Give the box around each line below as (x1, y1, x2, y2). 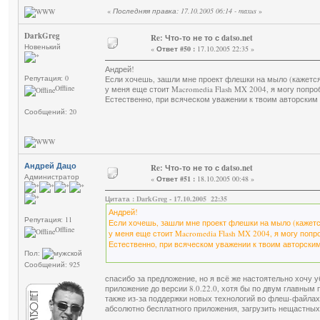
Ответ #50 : (156, 44, 195, 54)
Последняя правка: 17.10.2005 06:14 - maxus (113, 6, 256, 16)
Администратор (24, 171, 79, 182)
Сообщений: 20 (24, 106, 76, 117)
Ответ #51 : (156, 174, 195, 184)
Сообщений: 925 (24, 259, 80, 270)
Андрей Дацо (24, 160, 76, 172)
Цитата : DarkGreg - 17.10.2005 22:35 (105, 194, 227, 204)
